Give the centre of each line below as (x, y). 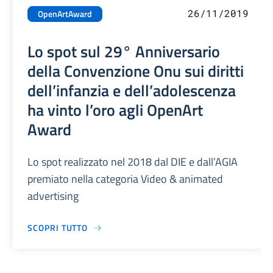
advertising (53, 196)
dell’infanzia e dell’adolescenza (132, 90)
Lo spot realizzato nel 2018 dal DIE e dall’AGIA (133, 162)
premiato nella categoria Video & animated (126, 179)
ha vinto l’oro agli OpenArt (115, 110)
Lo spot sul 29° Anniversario (124, 51)
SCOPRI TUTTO (58, 228)
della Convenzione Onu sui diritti (136, 71)
